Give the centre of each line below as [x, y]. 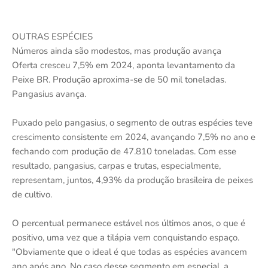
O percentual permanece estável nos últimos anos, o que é [129, 223]
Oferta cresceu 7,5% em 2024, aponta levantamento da [124, 65]
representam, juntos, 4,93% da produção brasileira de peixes [133, 180]
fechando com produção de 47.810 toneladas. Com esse [124, 151]
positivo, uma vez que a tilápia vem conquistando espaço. [126, 237]
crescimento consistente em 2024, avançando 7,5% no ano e [134, 137]
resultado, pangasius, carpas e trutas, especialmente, [116, 165]
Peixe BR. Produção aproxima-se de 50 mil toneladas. [119, 79]
